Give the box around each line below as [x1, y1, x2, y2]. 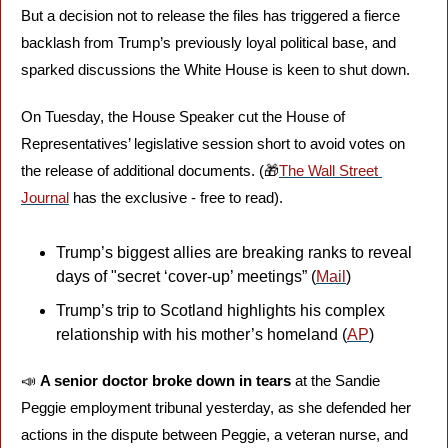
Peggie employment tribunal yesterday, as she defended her [21, 399, 411, 416]
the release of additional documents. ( [21, 162, 264, 179]
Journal [21, 189, 69, 206]
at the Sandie [291, 372, 380, 389]
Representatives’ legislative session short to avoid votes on [21, 135, 405, 152]
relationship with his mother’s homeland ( [56, 326, 347, 343]
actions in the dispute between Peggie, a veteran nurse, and [21, 426, 408, 443]
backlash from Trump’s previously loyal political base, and [21, 34, 396, 51]
